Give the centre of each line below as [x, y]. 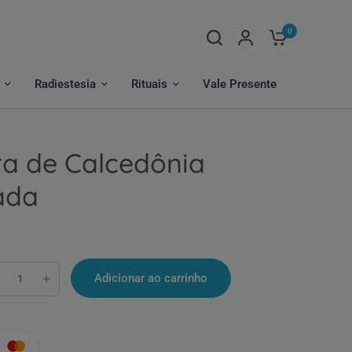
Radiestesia [65, 84]
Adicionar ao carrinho [150, 278]
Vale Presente [240, 84]
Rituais [149, 84]
